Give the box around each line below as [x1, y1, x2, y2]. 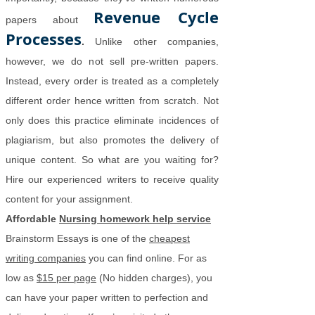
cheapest [149, 233, 190, 244]
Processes [6, 28, 82, 50]
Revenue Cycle [94, 6, 219, 28]
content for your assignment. [6, 193, 139, 205]
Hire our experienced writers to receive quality [6, 174, 219, 185]
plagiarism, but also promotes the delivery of [6, 134, 219, 146]
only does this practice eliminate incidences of [6, 115, 219, 126]
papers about [6, 14, 94, 25]
